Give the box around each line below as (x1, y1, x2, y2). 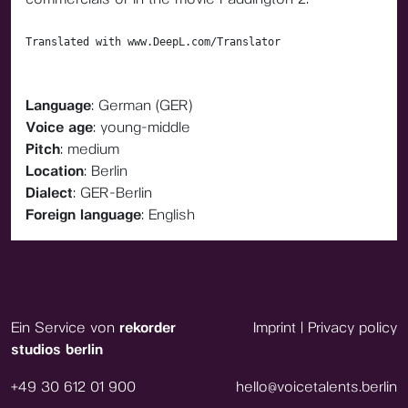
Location (25, 162, 84, 179)
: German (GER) (91, 97, 192, 114)
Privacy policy (308, 319, 397, 336)
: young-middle (93, 118, 190, 136)
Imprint (253, 319, 296, 336)
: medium (60, 140, 119, 158)
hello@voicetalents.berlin (236, 378, 397, 395)
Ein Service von (11, 319, 119, 336)
